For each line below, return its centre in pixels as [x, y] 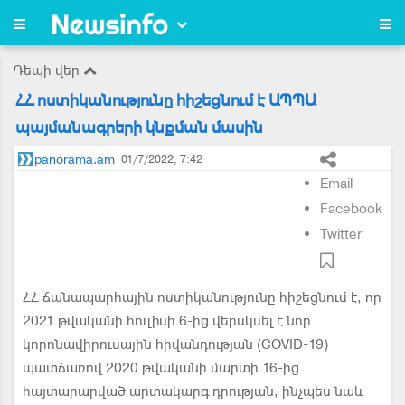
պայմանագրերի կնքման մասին [139, 127]
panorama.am [75, 160]
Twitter [341, 234]
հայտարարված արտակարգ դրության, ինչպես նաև [193, 391]
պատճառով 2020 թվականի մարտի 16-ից [161, 368]
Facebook [351, 209]
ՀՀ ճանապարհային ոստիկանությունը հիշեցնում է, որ [202, 297]
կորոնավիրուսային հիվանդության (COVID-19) [175, 344]
